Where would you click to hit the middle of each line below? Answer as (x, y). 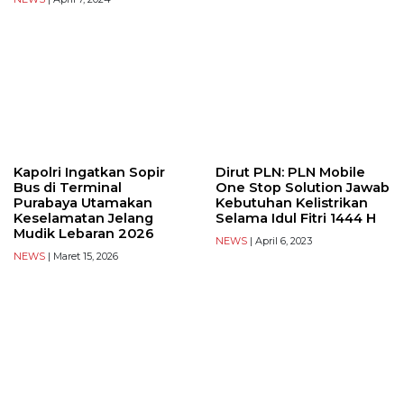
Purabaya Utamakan (83, 203)
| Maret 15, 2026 (82, 257)
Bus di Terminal (68, 188)
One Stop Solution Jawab (303, 188)
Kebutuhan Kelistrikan (292, 203)
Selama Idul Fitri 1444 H (296, 219)
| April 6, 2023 (280, 241)
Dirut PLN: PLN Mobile (290, 173)
